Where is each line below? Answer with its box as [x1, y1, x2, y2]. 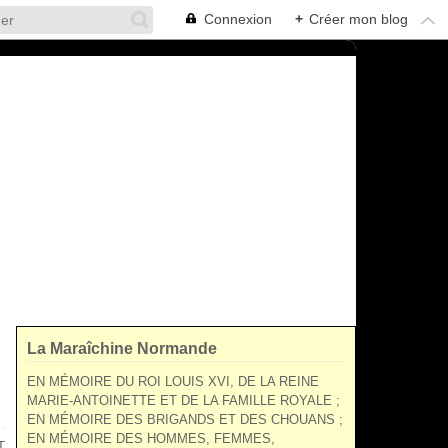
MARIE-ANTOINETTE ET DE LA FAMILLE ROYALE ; [27, 393, 340, 408]
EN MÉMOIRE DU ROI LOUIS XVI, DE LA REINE [27, 374, 319, 389]
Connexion [204, 11, 272, 27]
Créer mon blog [309, 11, 408, 27]
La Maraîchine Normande [27, 340, 217, 357]
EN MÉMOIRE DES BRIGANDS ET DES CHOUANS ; [27, 412, 343, 427]
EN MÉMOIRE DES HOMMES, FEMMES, [27, 431, 275, 446]
